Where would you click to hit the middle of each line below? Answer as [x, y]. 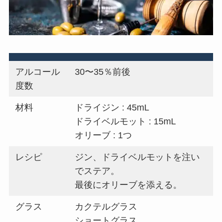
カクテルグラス [106, 206]
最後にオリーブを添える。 [129, 185]
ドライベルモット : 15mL [126, 121]
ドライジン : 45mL [112, 107]
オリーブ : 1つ [104, 135]
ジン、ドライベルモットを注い [138, 157]
